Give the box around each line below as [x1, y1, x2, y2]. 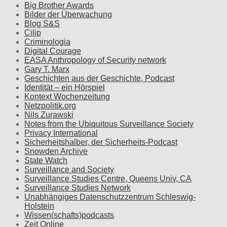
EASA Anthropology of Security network [24, 55, 166, 64]
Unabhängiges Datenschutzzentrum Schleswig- [24, 192, 196, 201]
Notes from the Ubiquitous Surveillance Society [24, 119, 194, 128]
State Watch [24, 156, 67, 165]
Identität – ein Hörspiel [24, 83, 105, 92]
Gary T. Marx [24, 64, 69, 73]
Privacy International [24, 128, 98, 137]
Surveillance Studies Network [24, 183, 131, 192]
